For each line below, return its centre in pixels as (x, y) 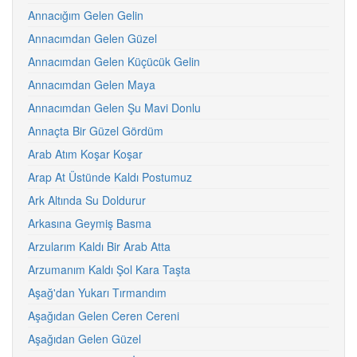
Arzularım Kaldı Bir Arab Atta (99, 246)
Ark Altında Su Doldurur (87, 200)
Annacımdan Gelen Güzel (92, 38)
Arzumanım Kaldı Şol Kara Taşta (109, 269)
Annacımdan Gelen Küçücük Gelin (114, 61)
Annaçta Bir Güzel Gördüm (96, 131)
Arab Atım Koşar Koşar (85, 154)
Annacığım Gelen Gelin (86, 15)
